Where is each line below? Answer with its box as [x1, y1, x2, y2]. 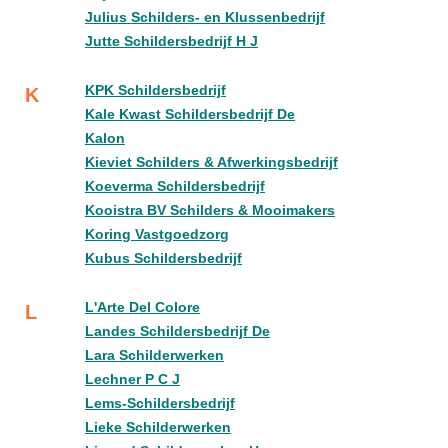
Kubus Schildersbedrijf [85, 250, 242, 266]
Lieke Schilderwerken [85, 419, 231, 435]
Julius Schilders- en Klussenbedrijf [85, 9, 325, 25]
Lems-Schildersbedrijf [85, 395, 235, 411]
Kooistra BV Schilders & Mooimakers [85, 202, 335, 218]
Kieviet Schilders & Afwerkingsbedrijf [85, 154, 338, 170]
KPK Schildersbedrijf [85, 82, 226, 98]
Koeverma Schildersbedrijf [85, 178, 265, 194]
